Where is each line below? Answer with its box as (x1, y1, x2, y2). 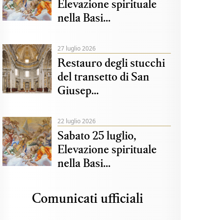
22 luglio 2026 (57, 117, 96, 125)
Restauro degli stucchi (57, 55, 165, 70)
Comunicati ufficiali (32, 189, 144, 206)
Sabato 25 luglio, (57, 128, 137, 142)
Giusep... (57, 82, 99, 97)
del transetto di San (57, 69, 150, 83)
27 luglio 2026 (57, 44, 96, 53)
